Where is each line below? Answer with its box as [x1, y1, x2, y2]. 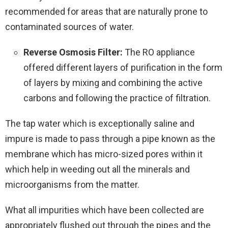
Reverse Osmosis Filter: [23, 46, 125, 58]
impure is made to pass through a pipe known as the [5, 133, 215, 144]
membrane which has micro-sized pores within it [5, 148, 203, 159]
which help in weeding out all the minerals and [5, 163, 190, 175]
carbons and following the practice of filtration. [23, 92, 211, 103]
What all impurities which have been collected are [5, 204, 204, 215]
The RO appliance [125, 46, 195, 58]
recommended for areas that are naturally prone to [5, 6, 208, 17]
